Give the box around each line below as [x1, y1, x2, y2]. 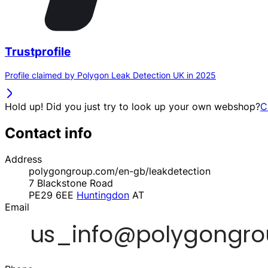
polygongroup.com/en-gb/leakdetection [29, 165, 211, 178]
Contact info [5, 124, 92, 142]
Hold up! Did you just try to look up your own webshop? [5, 100, 260, 112]
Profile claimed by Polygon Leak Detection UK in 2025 [5, 69, 216, 80]
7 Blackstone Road [29, 177, 113, 190]
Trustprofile [5, 44, 71, 59]
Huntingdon [77, 189, 129, 202]
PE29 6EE [29, 189, 77, 202]
